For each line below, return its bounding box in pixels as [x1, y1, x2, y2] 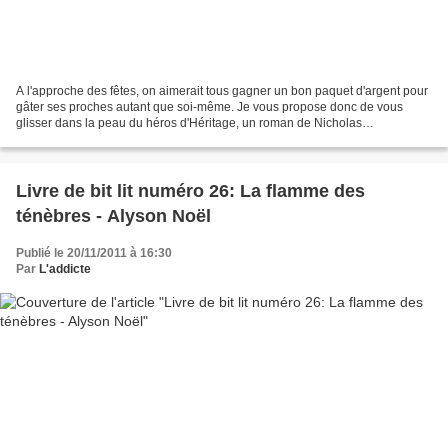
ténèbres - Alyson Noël [16, 206, 211, 227]
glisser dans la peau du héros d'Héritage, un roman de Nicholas [16, 116, 362, 131]
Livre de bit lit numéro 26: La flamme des [16, 181, 365, 202]
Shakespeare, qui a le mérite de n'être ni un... [16, 132, 261, 147]
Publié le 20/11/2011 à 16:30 [16, 246, 172, 261]
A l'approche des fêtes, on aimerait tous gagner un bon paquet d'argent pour [16, 84, 428, 99]
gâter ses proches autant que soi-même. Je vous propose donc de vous [16, 100, 403, 115]
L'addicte [39, 262, 91, 277]
